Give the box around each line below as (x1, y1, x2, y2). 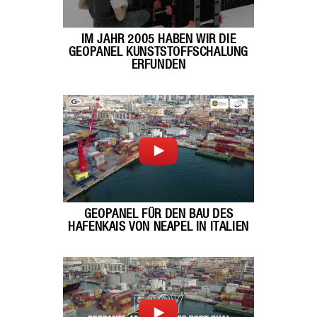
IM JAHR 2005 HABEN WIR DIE (81, 33, 236, 46)
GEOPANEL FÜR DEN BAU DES (83, 208, 234, 221)
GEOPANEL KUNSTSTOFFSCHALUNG (68, 46, 249, 59)
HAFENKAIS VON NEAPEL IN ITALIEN (68, 221, 249, 234)
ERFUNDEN (131, 59, 186, 71)
